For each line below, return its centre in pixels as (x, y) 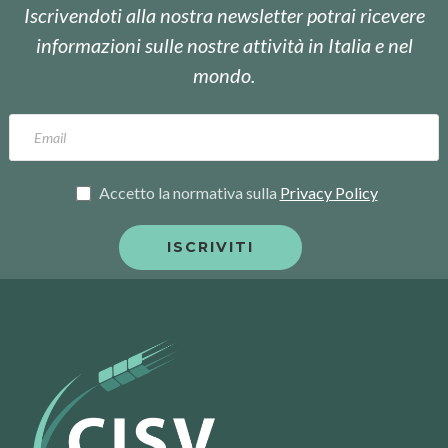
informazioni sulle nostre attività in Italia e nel (224, 45)
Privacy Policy (328, 193)
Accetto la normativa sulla (189, 193)
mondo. (224, 75)
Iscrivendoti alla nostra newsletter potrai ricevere (224, 15)
